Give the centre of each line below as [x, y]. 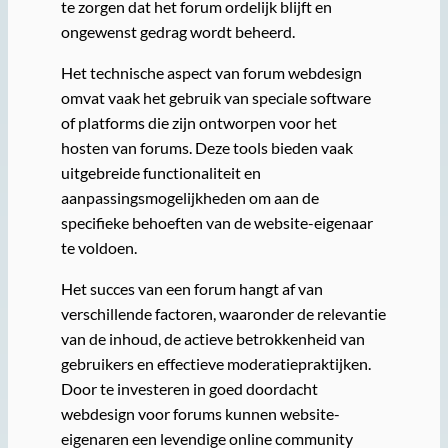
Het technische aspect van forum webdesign [211, 73]
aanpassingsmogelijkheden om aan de [189, 198]
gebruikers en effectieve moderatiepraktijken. [215, 364]
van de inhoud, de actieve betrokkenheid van [212, 339]
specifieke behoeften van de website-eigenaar [216, 223]
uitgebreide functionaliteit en [160, 173]
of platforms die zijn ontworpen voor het [198, 123]
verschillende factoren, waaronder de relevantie [223, 314]
